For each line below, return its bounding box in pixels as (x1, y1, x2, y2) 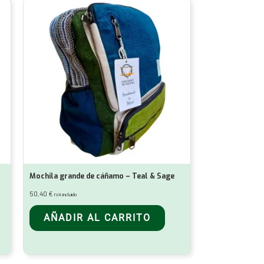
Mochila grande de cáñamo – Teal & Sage (29, 171, 174, 181)
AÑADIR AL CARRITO (44, 212, 151, 224)
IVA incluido (54, 192, 77, 199)
